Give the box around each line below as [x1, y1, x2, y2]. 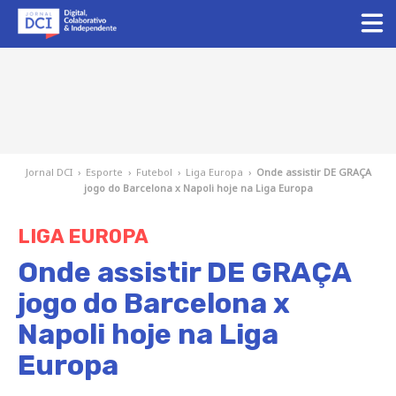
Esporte [85, 165, 123, 179]
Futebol [135, 165, 172, 179]
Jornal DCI [25, 165, 72, 179]
